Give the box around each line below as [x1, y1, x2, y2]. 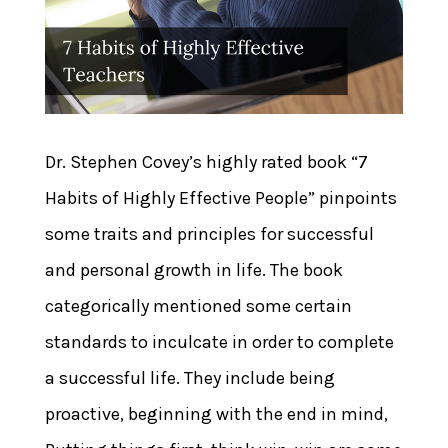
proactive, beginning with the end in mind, [44, 402, 388, 425]
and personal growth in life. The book [44, 258, 343, 281]
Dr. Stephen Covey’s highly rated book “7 [44, 150, 368, 173]
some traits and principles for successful [44, 222, 374, 245]
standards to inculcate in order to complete [44, 330, 394, 353]
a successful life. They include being [44, 366, 335, 389]
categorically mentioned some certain [44, 294, 352, 317]
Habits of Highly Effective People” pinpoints [44, 186, 397, 209]
